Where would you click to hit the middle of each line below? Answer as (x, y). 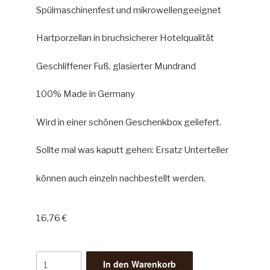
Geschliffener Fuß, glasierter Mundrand (116, 66)
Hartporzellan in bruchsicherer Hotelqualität (125, 38)
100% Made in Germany (86, 94)
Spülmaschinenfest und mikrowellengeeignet (129, 10)
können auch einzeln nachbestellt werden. (121, 178)
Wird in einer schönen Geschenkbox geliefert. (129, 122)
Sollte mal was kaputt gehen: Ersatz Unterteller (132, 150)
